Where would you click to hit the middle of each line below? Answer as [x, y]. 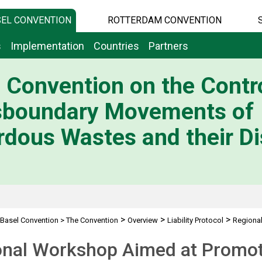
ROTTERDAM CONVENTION [164, 20]
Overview [142, 220]
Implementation [47, 46]
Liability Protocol [195, 220]
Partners [168, 46]
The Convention [92, 220]
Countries [116, 46]
